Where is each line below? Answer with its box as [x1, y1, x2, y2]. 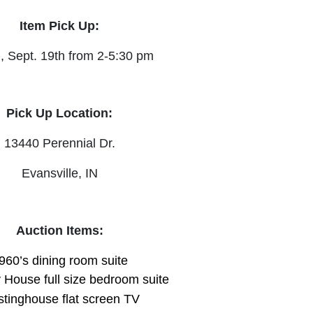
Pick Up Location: [6, 106, 113, 121]
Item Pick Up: [20, 19, 100, 34]
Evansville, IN [21, 166, 98, 181]
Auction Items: [15, 224, 103, 238]
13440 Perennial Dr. [3, 136, 115, 151]
